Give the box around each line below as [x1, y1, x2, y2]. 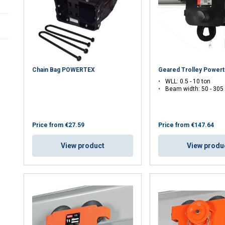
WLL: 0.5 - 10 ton [165, 78, 211, 85]
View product [61, 142, 105, 150]
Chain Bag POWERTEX [32, 66, 95, 74]
